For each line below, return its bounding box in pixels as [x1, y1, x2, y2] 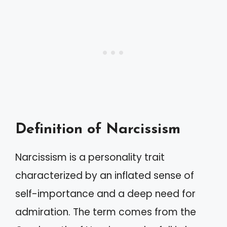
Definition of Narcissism [15, 122, 180, 137]
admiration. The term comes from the [15, 205, 196, 219]
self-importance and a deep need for [15, 186, 196, 201]
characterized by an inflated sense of [15, 168, 194, 182]
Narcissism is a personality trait [15, 150, 165, 164]
